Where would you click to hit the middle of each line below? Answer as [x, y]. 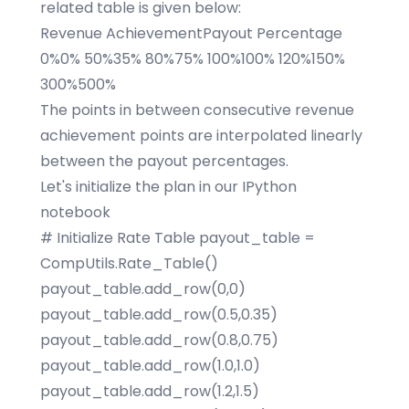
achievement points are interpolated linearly [201, 136]
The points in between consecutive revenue [197, 110]
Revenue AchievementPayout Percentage [191, 33]
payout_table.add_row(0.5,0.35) [159, 315]
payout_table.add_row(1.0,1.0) [150, 366]
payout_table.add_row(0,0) [143, 289]
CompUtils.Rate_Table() [129, 263]
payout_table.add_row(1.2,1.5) [150, 391]
